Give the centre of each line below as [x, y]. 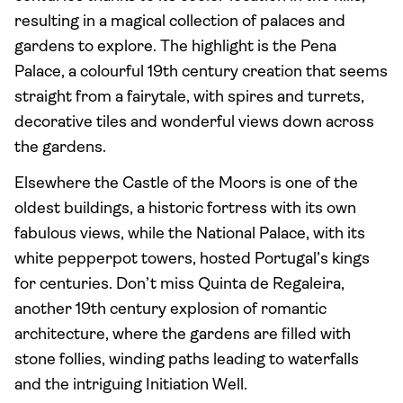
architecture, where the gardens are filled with [183, 335]
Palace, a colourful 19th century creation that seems [201, 72]
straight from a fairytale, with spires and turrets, [189, 98]
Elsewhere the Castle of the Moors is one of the [186, 184]
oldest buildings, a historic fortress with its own [185, 209]
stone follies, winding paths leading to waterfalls [187, 360]
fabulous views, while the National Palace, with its [190, 234]
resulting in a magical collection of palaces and [180, 22]
